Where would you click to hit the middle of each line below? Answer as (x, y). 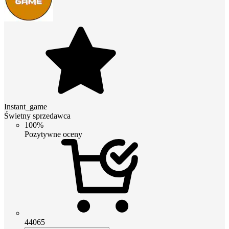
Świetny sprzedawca (37, 116)
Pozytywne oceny (53, 134)
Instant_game (26, 106)
